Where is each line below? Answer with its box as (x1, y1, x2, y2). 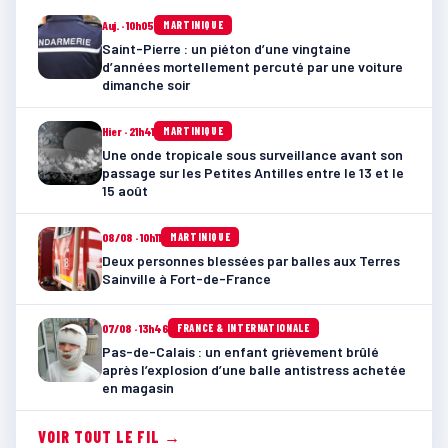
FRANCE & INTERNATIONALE (177, 320, 310, 334)
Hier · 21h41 (102, 123, 154, 138)
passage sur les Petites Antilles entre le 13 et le (102, 163, 404, 181)
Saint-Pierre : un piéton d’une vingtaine (102, 39, 351, 57)
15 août (102, 181, 148, 199)
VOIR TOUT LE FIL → (38, 426, 182, 446)
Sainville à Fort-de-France (102, 269, 271, 287)
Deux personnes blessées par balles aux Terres (102, 251, 400, 269)
